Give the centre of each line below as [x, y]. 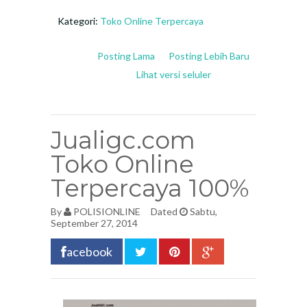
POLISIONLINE [107, 211]
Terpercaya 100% [150, 188]
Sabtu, [202, 211]
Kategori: [79, 21]
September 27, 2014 [94, 223]
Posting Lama [126, 56]
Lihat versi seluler [173, 74]
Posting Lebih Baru [209, 56]
